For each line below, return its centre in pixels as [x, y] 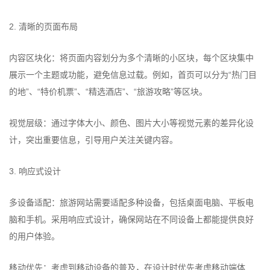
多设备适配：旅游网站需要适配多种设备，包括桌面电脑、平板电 [131, 202]
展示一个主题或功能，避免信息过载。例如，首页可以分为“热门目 [133, 75]
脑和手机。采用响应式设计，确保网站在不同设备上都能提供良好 [131, 219]
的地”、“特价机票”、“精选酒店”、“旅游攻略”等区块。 [108, 92]
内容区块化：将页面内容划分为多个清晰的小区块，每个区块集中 [131, 58]
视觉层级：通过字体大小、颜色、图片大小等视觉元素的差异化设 [131, 123]
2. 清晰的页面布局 [43, 27]
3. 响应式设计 [35, 171]
